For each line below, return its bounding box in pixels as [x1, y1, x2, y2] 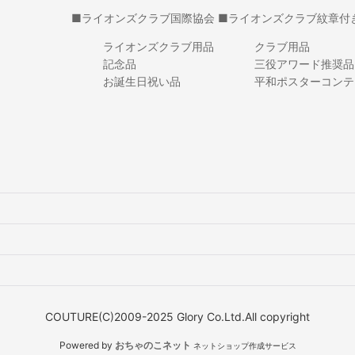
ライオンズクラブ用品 [102, 40, 214, 54]
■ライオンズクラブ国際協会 [71, 11, 215, 25]
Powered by [59, 339, 115, 352]
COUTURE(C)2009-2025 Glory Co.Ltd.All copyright [45, 310, 310, 324]
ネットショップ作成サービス [193, 341, 296, 351]
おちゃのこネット [114, 339, 191, 352]
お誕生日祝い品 [102, 74, 181, 89]
